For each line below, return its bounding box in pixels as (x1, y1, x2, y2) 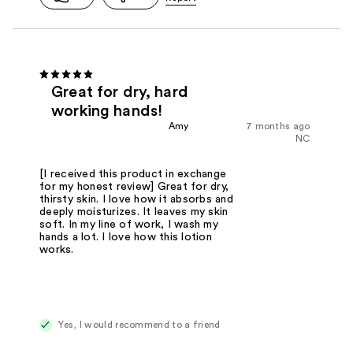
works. (39, 244, 74, 256)
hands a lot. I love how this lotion (39, 232, 212, 243)
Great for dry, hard (51, 84, 188, 101)
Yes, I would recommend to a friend (56, 320, 221, 330)
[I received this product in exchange (39, 169, 227, 180)
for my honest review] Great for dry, (39, 181, 229, 193)
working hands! (51, 103, 163, 120)
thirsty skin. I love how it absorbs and (39, 194, 233, 206)
